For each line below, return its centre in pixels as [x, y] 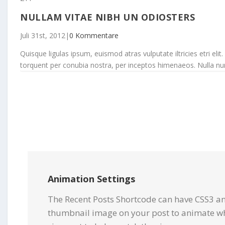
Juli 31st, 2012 [43, 35]
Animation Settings [91, 179]
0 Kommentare [94, 35]
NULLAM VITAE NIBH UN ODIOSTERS [107, 17]
